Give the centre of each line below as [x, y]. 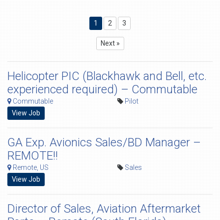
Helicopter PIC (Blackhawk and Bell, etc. [107, 76]
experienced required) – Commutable [102, 89]
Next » [110, 43]
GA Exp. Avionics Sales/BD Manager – [104, 142]
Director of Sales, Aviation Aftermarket [104, 209]
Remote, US [30, 167]
